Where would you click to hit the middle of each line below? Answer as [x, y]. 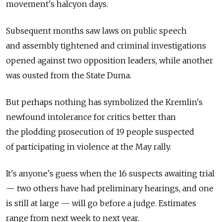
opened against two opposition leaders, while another [110, 60]
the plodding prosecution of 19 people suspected [100, 132]
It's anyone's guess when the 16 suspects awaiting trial [110, 173]
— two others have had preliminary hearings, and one [110, 188]
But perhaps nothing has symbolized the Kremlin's [104, 102]
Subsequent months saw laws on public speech [96, 30]
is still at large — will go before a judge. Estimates [101, 203]
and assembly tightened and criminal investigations [106, 45]
